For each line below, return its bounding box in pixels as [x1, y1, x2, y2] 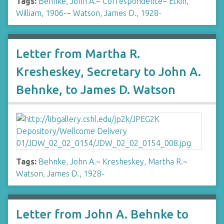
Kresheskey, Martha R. [102, 157, 183, 166]
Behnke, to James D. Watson [16, 83, 175, 96]
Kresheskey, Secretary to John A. [16, 65, 201, 78]
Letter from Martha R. [16, 47, 140, 60]
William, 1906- [16, 8, 66, 17]
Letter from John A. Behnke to [16, 207, 188, 221]
